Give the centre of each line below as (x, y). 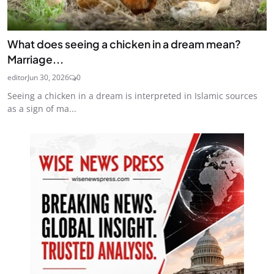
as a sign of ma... (42, 108)
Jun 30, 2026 (48, 77)
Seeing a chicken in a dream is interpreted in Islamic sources (132, 95)
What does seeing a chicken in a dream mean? (124, 44)
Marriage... (35, 59)
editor (17, 77)
